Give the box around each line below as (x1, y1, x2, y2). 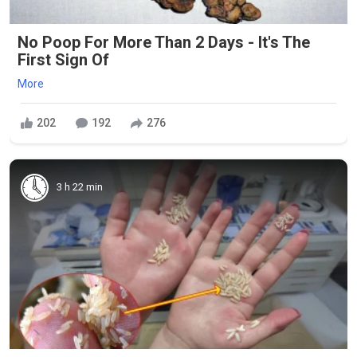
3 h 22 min (57, 181, 103, 193)
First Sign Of (18, 49, 109, 69)
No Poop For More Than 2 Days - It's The (18, 32, 310, 52)
